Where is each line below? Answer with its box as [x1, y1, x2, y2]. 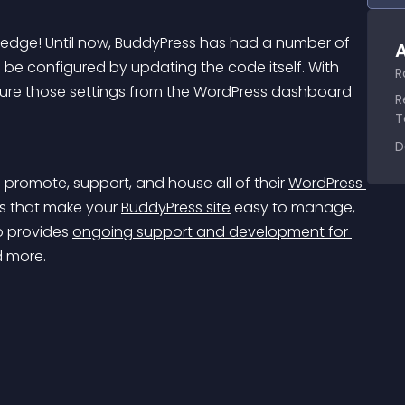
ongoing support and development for [72, 221, 352, 242]
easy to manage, [231, 197, 359, 218]
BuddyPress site [121, 197, 231, 218]
